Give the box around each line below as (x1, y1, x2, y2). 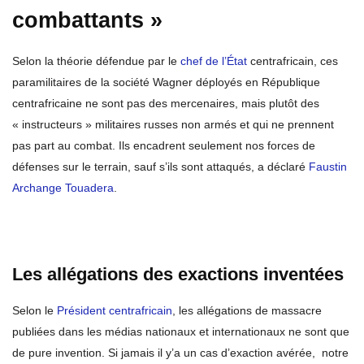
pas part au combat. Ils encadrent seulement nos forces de (12, 139, 315, 153)
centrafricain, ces (247, 54, 338, 68)
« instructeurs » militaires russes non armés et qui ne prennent (12, 118, 334, 132)
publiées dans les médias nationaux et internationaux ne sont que (12, 325, 349, 339)
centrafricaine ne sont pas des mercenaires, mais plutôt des (12, 97, 319, 110)
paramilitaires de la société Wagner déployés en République (12, 76, 320, 89)
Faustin (309, 160, 347, 174)
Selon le (12, 304, 57, 318)
